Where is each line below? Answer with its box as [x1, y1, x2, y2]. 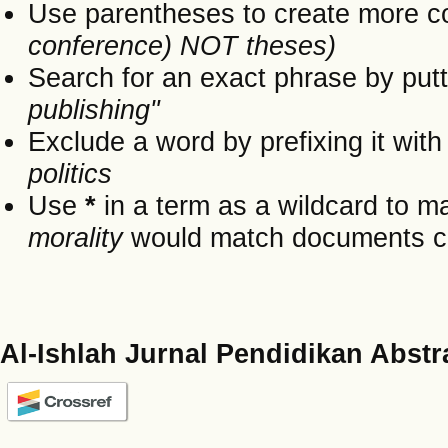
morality [28, 221, 123, 253]
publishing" [28, 93, 160, 125]
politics [28, 157, 112, 189]
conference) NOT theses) [28, 29, 336, 61]
